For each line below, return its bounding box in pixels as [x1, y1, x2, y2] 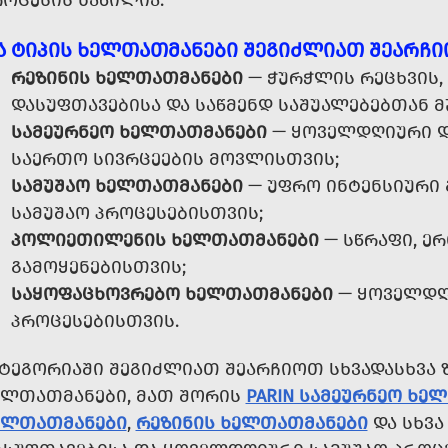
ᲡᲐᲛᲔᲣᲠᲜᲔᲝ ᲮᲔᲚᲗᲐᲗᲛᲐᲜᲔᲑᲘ [10, 121, 267, 143]
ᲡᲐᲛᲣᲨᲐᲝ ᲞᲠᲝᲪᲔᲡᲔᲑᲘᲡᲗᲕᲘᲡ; [10, 202, 263, 224]
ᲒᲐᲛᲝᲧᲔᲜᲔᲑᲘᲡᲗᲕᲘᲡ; [10, 256, 186, 278]
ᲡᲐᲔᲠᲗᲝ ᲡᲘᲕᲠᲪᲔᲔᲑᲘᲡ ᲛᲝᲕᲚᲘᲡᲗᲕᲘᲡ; [10, 148, 339, 170]
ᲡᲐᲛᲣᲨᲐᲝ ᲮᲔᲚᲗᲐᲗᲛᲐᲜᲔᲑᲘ [10, 175, 243, 197]
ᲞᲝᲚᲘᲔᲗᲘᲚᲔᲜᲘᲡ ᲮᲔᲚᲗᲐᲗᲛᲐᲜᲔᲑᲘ [10, 229, 319, 251]
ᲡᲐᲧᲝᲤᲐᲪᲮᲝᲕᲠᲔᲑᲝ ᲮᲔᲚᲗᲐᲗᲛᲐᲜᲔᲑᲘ [10, 283, 333, 305]
